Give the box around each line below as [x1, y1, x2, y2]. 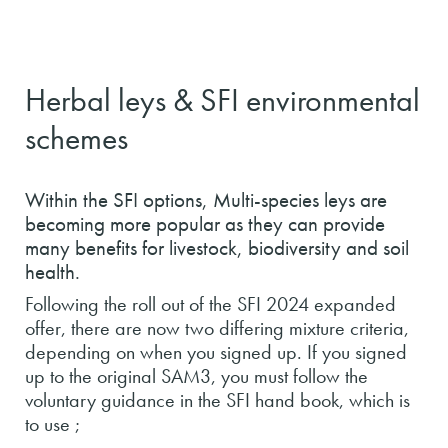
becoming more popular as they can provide [25, 211, 385, 237]
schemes [25, 118, 128, 159]
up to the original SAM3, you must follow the [25, 363, 368, 389]
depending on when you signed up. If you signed [25, 339, 407, 365]
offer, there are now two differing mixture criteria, [25, 315, 409, 341]
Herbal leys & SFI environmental [25, 80, 420, 121]
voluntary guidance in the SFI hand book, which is [25, 387, 410, 413]
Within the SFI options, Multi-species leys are [25, 187, 387, 213]
